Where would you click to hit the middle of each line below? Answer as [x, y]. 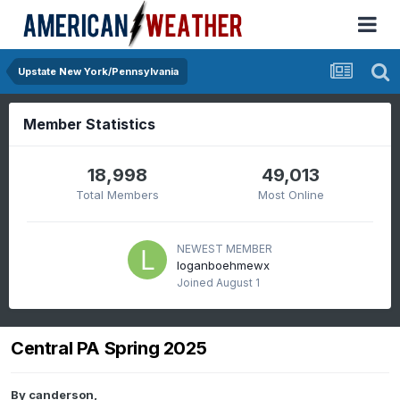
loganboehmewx [223, 265]
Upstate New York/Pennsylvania [98, 71]
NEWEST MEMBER [225, 249]
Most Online [291, 195]
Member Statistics [89, 124]
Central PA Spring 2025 [109, 349]
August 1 [238, 283]
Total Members [118, 195]
